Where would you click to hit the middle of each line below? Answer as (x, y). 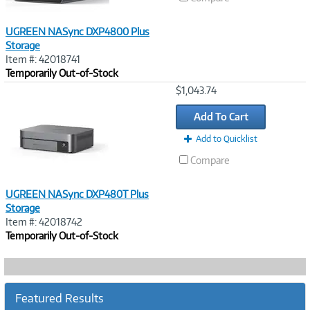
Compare (210, 160)
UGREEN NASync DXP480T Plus (77, 194)
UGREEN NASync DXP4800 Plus (77, 31)
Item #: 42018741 (43, 59)
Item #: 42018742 (44, 222)
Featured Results (60, 298)
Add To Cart (221, 117)
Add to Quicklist (227, 139)
